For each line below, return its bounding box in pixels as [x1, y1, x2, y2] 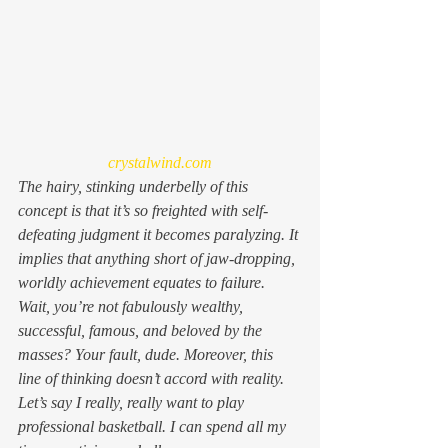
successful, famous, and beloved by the [18, 321, 266, 339]
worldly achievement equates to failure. [18, 273, 269, 291]
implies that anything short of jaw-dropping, [18, 249, 299, 267]
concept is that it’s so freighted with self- [18, 201, 268, 219]
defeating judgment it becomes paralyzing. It [18, 225, 302, 243]
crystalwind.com [108, 153, 212, 171]
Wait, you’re [18, 297, 98, 315]
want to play [162, 393, 248, 411]
